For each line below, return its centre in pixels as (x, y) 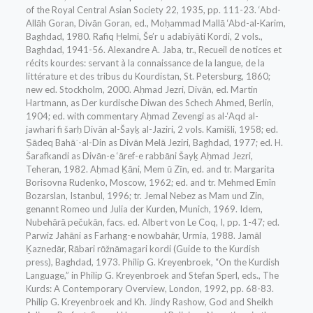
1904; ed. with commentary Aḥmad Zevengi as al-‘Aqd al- (142, 116)
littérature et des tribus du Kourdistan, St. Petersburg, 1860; (148, 77)
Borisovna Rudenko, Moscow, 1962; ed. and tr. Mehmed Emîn (151, 183)
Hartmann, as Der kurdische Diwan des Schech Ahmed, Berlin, (150, 103)
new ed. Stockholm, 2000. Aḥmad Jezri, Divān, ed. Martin (141, 90)
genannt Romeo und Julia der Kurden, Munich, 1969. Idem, (144, 209)
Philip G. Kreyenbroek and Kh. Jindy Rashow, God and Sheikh (149, 302)
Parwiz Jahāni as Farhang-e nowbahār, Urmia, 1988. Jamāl (143, 236)
